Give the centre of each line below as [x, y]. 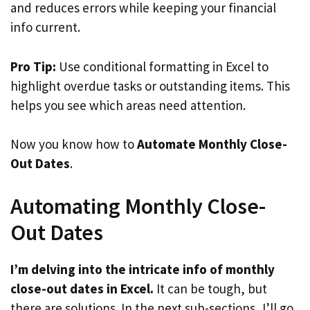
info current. [45, 27]
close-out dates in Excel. [82, 288]
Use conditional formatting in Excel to [162, 66]
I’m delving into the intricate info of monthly [143, 269]
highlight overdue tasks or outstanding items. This [150, 85]
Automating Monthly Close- [138, 206]
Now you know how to [74, 144]
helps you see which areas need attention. [128, 105]
